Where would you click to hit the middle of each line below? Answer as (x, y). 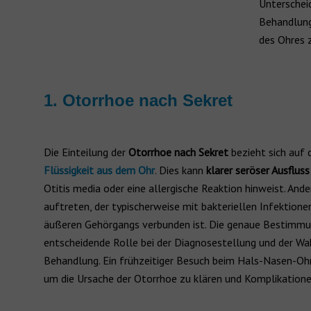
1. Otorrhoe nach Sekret (138, 100)
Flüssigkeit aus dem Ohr (99, 170)
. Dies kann (180, 170)
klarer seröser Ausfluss (258, 170)
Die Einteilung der (86, 152)
